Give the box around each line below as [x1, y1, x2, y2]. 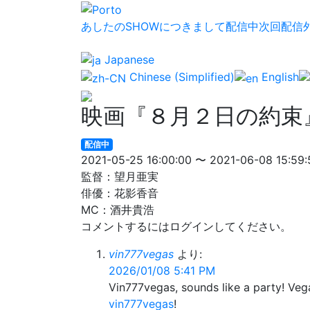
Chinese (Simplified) [126, 70, 235, 84]
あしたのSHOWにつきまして [81, 19, 226, 33]
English [258, 70, 299, 84]
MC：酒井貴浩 [81, 202, 154, 217]
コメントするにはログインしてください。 [81, 219, 291, 233]
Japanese [101, 52, 154, 66]
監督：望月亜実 [81, 169, 158, 183]
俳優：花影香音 [81, 185, 158, 200]
